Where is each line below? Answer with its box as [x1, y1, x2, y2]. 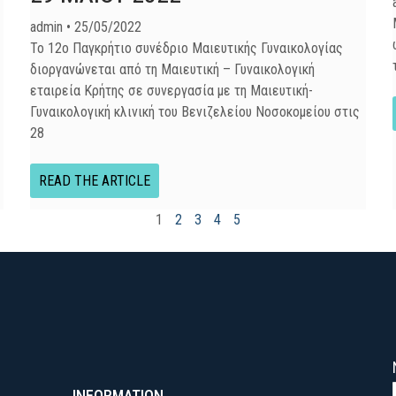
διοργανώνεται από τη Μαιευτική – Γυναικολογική [30, 61, 315, 78]
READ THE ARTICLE [39, 172, 150, 189]
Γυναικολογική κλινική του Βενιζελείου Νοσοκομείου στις [30, 103, 360, 120]
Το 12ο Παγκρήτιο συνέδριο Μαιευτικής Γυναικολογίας [30, 40, 343, 57]
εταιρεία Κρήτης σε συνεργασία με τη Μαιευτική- [30, 82, 313, 99]
